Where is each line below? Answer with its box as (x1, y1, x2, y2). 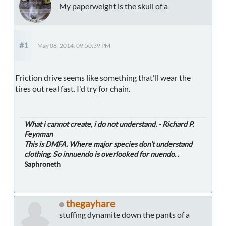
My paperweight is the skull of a (59, 1, 168, 11)
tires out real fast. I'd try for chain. (15, 84, 130, 94)
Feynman (24, 130, 53, 139)
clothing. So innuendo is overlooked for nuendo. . (24, 150, 179, 159)
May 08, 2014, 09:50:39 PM (37, 42, 110, 49)
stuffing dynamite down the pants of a (59, 210, 190, 220)
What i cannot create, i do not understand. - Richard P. (24, 120, 194, 129)
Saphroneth (24, 160, 61, 169)
